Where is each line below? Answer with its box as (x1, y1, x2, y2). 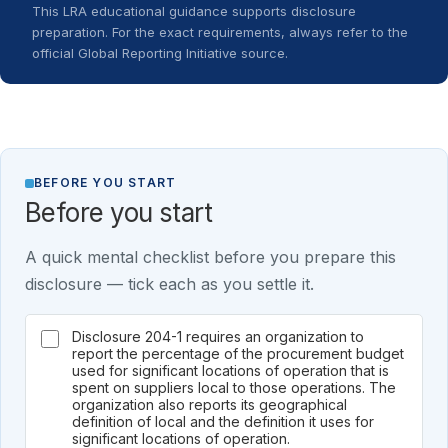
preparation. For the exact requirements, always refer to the (32, 24, 408, 40)
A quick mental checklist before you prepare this (25, 247, 396, 267)
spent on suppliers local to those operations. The (72, 379, 396, 396)
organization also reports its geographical (72, 396, 347, 413)
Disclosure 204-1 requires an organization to (72, 328, 364, 345)
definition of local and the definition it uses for (72, 413, 374, 430)
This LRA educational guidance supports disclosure (32, 3, 356, 19)
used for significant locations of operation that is (72, 362, 389, 379)
